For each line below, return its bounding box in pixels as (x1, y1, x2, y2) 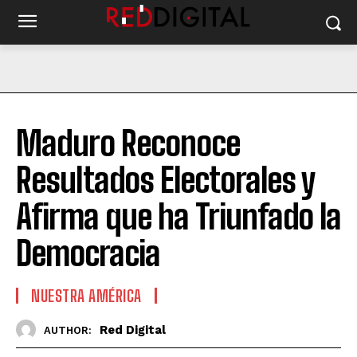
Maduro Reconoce (16, 124, 240, 163)
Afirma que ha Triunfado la (16, 197, 341, 237)
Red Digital (100, 322, 166, 337)
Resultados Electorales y (16, 160, 315, 200)
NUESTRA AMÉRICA (31, 286, 142, 305)
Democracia (16, 233, 160, 273)
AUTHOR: (44, 324, 92, 336)
